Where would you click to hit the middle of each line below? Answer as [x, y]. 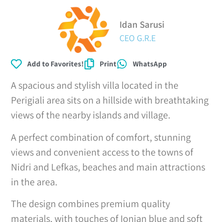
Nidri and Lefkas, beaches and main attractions [108, 167]
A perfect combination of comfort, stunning [101, 137]
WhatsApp [150, 64]
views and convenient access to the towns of [102, 152]
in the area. [34, 182]
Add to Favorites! [55, 64]
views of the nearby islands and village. [91, 115]
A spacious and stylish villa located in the [95, 85]
